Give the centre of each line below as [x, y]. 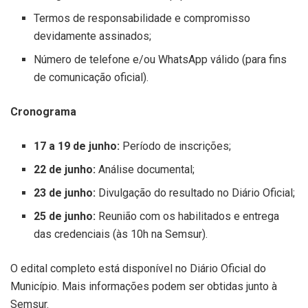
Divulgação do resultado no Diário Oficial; [196, 192]
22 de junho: [65, 169]
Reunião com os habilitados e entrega [189, 216]
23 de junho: [65, 192]
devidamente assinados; [93, 36]
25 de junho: [66, 216]
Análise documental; [145, 169]
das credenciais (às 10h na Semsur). [121, 234]
